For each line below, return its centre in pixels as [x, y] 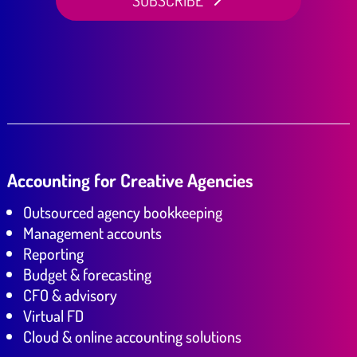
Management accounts [92, 233]
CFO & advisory [70, 295]
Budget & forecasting [87, 275]
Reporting [53, 254]
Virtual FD [53, 316]
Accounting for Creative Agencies [130, 180]
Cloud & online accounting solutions [132, 337]
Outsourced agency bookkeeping [122, 212]
